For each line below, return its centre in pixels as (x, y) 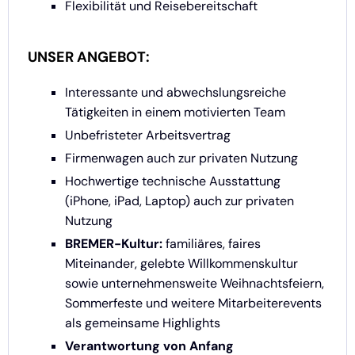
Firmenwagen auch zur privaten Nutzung (181, 158)
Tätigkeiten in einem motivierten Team (175, 113)
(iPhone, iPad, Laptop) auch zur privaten (179, 201)
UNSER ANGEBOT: (89, 57)
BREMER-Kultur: (114, 244)
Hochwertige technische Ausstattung (173, 181)
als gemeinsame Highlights (143, 323)
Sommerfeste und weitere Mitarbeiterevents (193, 303)
